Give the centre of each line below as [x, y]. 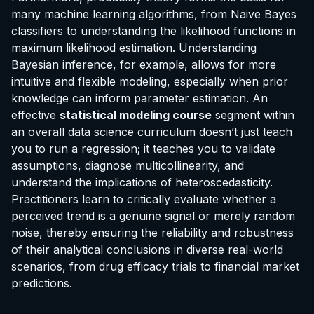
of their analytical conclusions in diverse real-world [147, 250]
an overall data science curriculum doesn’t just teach [152, 132]
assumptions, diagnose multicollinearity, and [128, 166]
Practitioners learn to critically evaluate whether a [144, 199]
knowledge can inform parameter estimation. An [139, 98]
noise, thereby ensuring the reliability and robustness [152, 233]
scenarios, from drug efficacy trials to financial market [155, 267]
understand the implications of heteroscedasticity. [142, 183]
